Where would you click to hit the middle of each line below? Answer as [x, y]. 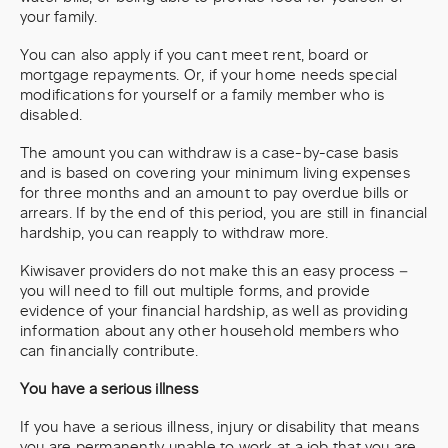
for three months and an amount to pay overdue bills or [214, 193]
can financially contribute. [115, 351]
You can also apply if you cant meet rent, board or [194, 55]
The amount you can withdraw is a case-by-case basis [209, 153]
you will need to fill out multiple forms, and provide [195, 291]
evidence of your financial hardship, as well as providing [214, 311]
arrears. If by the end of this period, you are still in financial [224, 213]
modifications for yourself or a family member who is [202, 95]
